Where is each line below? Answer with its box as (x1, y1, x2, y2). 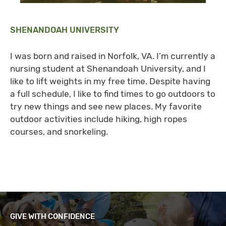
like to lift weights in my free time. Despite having (10, 76, 210, 87)
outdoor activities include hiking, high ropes (10, 114, 187, 125)
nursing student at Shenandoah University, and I (10, 64, 206, 74)
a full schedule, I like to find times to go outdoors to (10, 89, 215, 99)
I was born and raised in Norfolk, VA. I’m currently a (10, 51, 215, 62)
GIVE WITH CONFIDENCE (10, 212, 95, 221)
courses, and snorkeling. (10, 127, 108, 137)
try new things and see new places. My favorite (10, 101, 202, 112)
